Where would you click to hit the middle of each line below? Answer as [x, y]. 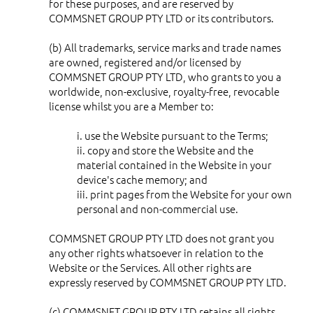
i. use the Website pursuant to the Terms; [173, 135]
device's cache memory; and [142, 179]
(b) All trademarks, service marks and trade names [165, 47]
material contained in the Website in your [174, 164]
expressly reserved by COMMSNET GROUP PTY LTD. [168, 282]
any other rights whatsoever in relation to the [156, 252]
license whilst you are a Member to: [131, 105]
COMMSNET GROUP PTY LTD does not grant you [162, 238]
